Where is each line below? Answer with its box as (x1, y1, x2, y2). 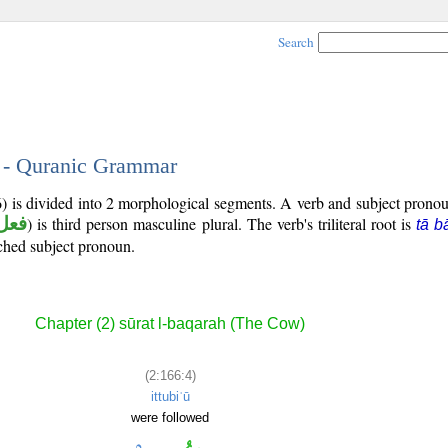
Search (278, 33, 314, 51)
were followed (131, 409, 209, 425)
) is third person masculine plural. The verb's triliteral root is (27, 213, 416, 234)
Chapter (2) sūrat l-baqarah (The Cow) (35, 315, 305, 333)
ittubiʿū (150, 388, 190, 404)
